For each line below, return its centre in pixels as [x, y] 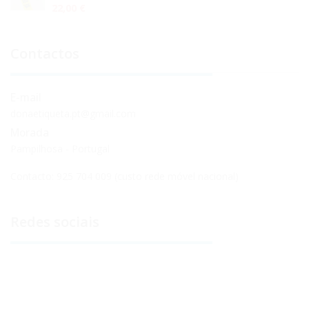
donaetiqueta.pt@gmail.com [73, 113]
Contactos [45, 53]
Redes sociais [55, 221]
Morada [30, 132]
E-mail [26, 97]
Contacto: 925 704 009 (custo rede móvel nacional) [124, 176]
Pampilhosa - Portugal [60, 148]
